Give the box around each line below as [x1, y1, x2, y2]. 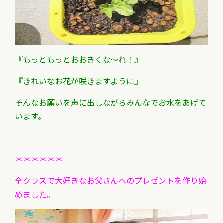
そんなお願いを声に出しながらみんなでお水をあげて [15, 96, 206, 108]
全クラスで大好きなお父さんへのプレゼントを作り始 [15, 174, 206, 186]
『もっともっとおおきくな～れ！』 [15, 53, 142, 65]
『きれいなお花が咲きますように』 [15, 75, 150, 87]
